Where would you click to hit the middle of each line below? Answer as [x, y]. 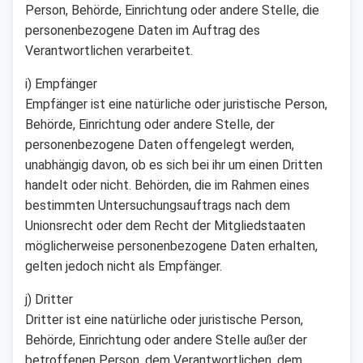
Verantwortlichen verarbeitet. [109, 50]
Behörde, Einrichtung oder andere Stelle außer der [166, 340]
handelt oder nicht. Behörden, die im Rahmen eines [167, 185]
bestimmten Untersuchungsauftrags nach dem [158, 205]
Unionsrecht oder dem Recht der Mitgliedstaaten [165, 225]
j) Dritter [49, 299]
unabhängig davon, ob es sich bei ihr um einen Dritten [174, 164]
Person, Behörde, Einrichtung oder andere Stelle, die [172, 10]
